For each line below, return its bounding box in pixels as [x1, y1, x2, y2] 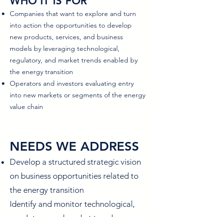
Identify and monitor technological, [10, 199, 135, 209]
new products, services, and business [10, 32, 123, 41]
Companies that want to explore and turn [10, 9, 136, 18]
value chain [10, 102, 43, 111]
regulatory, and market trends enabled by [10, 56, 138, 64]
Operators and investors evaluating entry [10, 79, 134, 88]
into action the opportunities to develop [10, 21, 132, 30]
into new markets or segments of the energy [10, 91, 145, 99]
